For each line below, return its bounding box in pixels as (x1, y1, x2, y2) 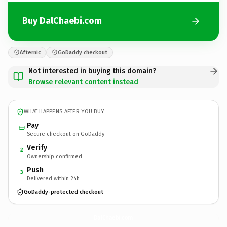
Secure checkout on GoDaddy (27, 130, 104, 137)
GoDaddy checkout (58, 49, 107, 56)
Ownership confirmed (27, 153, 82, 160)
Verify (27, 143, 47, 152)
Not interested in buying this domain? (28, 66, 156, 75)
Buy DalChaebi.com (22, 15, 102, 26)
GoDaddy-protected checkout (24, 188, 103, 195)
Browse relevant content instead (28, 77, 138, 86)
